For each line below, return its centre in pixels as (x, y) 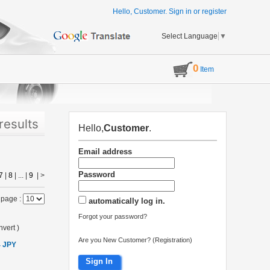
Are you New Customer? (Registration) (135, 240)
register (214, 11)
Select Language (190, 36)
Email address (105, 152)
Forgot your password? (113, 217)
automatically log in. (127, 201)
